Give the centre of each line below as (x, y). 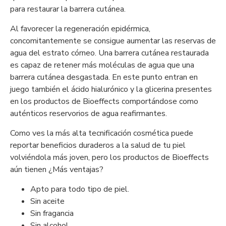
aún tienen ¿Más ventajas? (57, 169)
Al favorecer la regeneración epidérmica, (80, 29)
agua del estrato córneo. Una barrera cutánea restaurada (109, 53)
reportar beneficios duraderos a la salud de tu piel (98, 145)
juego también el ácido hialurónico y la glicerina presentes (111, 89)
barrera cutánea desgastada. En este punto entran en (104, 77)
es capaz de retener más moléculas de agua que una (102, 65)
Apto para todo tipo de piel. (80, 189)
